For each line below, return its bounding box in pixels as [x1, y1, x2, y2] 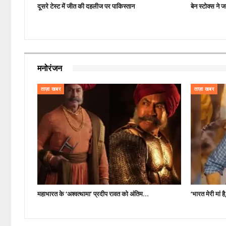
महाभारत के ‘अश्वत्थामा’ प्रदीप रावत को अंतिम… [37, 189, 149, 198]
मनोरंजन [37, 63, 63, 73]
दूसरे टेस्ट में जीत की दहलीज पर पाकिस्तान [37, 1, 135, 11]
